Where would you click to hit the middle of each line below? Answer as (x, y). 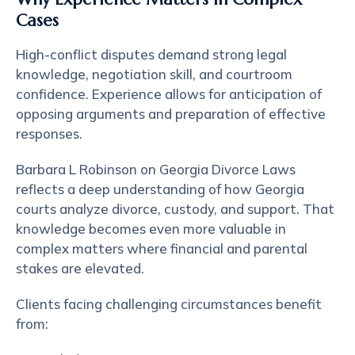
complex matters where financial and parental (162, 248)
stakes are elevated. (80, 268)
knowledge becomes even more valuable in (151, 229)
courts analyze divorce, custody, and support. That (175, 209)
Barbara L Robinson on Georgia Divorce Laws (156, 169)
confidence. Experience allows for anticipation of (169, 94)
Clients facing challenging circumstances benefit (169, 304)
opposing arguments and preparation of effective (171, 114)
